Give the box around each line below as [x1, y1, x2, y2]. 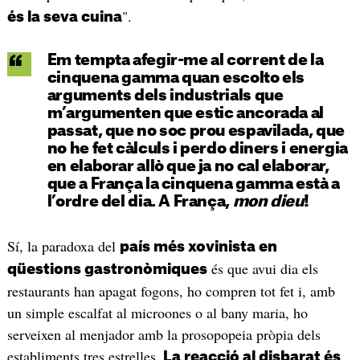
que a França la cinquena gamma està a [47, 176, 340, 192]
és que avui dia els [207, 258, 318, 278]
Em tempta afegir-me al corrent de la [47, 52, 324, 68]
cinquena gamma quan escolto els [47, 70, 305, 86]
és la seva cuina [6, 9, 122, 24]
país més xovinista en [119, 239, 277, 254]
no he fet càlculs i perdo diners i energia [47, 141, 348, 157]
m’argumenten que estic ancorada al [47, 105, 324, 121]
